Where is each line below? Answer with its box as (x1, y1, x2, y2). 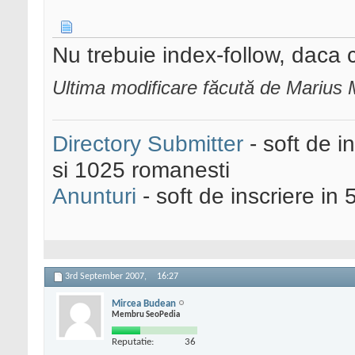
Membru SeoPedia (112, 310, 180, 319)
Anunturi (52, 183, 136, 209)
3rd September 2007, (65, 272, 149, 282)
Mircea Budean (112, 298, 176, 309)
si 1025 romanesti (52, 157, 230, 183)
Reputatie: (112, 336, 154, 347)
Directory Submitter (52, 131, 243, 157)
